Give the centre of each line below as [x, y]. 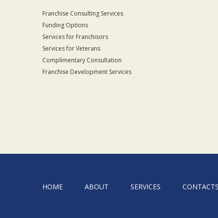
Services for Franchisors [75, 37]
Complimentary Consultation [82, 60]
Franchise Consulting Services [83, 13]
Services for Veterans [71, 48]
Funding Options [65, 25]
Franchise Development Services [87, 72]
